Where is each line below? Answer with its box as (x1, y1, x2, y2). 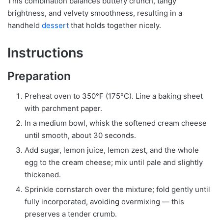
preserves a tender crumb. (25, 209, 117, 219)
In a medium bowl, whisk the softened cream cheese (25, 118, 207, 128)
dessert (42, 20, 69, 30)
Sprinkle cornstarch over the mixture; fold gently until (25, 184, 210, 194)
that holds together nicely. (69, 20, 161, 30)
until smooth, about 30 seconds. (25, 130, 136, 140)
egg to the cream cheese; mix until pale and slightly (25, 157, 203, 167)
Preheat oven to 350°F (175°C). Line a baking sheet (25, 91, 203, 101)
